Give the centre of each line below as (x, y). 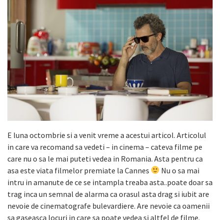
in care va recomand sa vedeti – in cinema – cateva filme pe (105, 147)
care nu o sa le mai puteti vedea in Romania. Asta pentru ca (105, 158)
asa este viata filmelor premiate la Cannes (79, 170)
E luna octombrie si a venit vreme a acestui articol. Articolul (107, 135)
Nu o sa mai (180, 170)
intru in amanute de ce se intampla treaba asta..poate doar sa (110, 182)
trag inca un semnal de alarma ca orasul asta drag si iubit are (108, 194)
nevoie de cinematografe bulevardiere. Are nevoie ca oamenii (109, 206)
